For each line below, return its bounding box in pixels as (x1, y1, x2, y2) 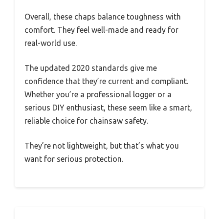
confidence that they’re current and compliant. (24, 77, 188, 86)
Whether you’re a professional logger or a (24, 90, 172, 99)
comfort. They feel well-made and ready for (24, 25, 178, 35)
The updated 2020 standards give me (24, 64, 157, 73)
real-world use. (24, 39, 77, 48)
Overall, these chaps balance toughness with (24, 12, 181, 22)
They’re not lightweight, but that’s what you (24, 141, 179, 151)
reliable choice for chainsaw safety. (24, 116, 148, 126)
